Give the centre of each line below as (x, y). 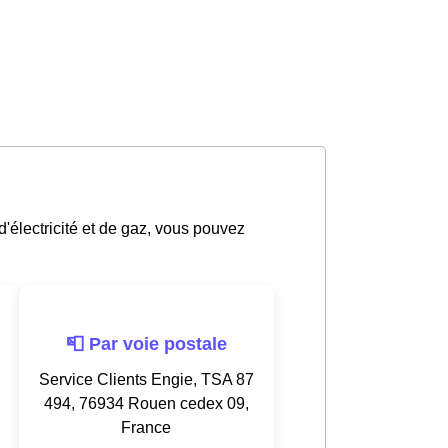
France (146, 427)
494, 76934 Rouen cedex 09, (146, 403)
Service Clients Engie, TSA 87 (146, 379)
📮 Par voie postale (146, 343)
